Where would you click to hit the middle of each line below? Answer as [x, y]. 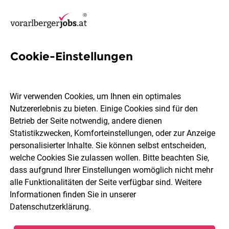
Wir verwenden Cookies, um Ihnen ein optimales [96, 97]
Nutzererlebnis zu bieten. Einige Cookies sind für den [104, 109]
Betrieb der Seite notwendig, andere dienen [86, 121]
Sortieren [33, 220]
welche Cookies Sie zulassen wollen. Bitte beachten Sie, [110, 158]
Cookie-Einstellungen [72, 56]
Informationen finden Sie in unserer [73, 195]
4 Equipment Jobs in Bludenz [112, 71]
